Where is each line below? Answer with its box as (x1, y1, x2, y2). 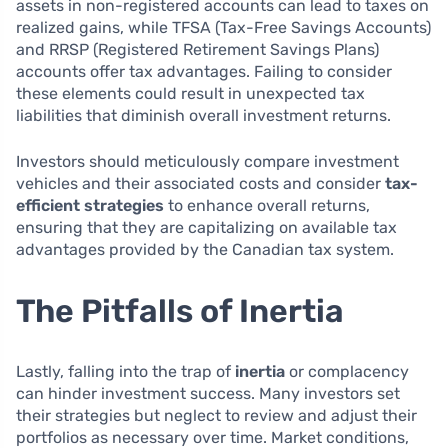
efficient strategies (16, 195, 164, 215)
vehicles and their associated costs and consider (16, 173, 385, 193)
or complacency (285, 361, 409, 381)
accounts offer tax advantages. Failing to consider (16, 61, 392, 81)
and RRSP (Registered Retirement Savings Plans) (16, 39, 379, 59)
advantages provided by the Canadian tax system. (16, 239, 394, 259)
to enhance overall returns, (164, 195, 370, 215)
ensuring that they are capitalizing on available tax (16, 217, 397, 237)
